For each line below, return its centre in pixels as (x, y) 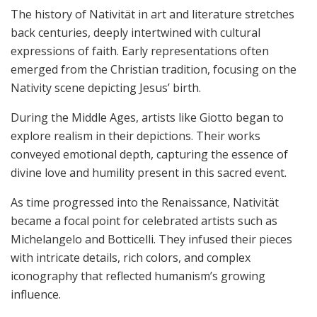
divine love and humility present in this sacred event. (149, 173)
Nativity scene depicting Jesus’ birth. (106, 88)
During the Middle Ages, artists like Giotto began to (147, 118)
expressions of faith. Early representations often (140, 51)
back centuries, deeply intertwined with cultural (136, 33)
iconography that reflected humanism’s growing (138, 276)
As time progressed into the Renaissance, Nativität (145, 203)
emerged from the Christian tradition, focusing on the (154, 70)
